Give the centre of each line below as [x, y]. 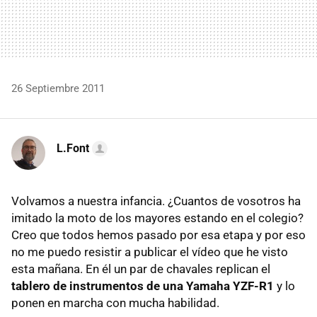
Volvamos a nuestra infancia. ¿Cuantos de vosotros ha [156, 201]
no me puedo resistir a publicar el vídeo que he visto [150, 252]
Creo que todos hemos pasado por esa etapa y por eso [158, 235]
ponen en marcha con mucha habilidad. [115, 303]
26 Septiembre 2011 [58, 89]
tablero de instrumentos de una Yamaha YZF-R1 [143, 286]
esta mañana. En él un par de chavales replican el [141, 269]
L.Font [73, 149]
